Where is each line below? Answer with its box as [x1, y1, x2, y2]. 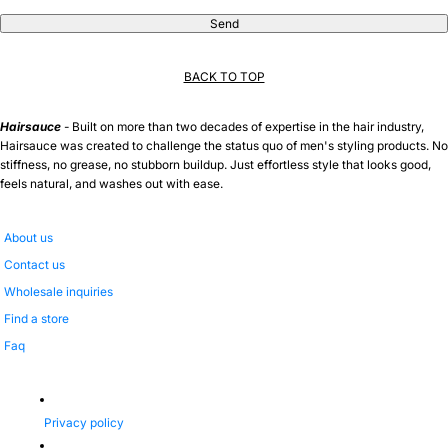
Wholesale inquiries [4, 284, 113, 300]
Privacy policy [44, 415, 124, 431]
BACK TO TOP [183, 69, 265, 85]
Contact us [4, 257, 65, 273]
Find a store [4, 311, 69, 327]
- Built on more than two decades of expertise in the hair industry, [61, 119, 424, 135]
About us [4, 230, 53, 246]
